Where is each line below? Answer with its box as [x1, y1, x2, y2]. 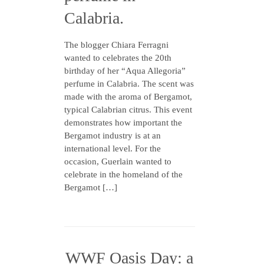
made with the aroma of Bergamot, [64, 92, 192, 101]
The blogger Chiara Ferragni [64, 40, 169, 49]
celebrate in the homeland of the [64, 170, 183, 179]
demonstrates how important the [64, 118, 182, 127]
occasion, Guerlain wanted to [64, 157, 171, 166]
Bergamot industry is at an [64, 131, 161, 140]
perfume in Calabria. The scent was [64, 79, 194, 88]
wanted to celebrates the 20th [64, 53, 171, 62]
